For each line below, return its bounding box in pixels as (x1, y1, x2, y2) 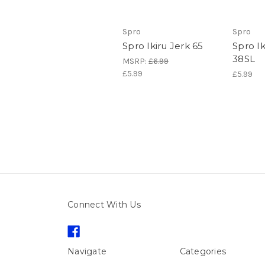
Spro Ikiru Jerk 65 (122, 40, 203, 52)
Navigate (67, 246, 106, 257)
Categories (179, 246, 226, 257)
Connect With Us (67, 199, 141, 211)
